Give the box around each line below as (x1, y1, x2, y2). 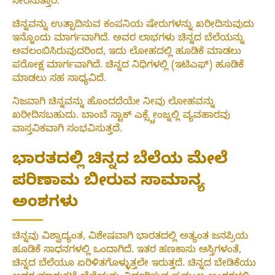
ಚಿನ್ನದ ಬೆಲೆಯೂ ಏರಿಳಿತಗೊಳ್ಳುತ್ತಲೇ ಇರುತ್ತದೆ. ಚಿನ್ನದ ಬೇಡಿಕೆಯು (12, 257, 256, 271)
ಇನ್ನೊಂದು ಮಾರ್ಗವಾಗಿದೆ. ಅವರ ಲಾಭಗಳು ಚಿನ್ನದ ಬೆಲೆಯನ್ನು (12, 33, 244, 47)
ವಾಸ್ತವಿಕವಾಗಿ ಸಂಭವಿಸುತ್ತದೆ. (12, 123, 122, 137)
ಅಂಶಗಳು (12, 193, 78, 215)
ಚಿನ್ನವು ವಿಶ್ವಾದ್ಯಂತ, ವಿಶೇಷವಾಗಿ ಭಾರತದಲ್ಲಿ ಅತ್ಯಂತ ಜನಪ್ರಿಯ (12, 230, 248, 244)
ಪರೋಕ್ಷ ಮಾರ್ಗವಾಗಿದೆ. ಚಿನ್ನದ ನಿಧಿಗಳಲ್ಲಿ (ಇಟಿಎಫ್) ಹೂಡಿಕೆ (12, 60, 244, 74)
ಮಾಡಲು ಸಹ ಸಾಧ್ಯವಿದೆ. (12, 73, 106, 87)
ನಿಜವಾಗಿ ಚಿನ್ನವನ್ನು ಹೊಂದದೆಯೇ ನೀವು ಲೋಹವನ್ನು (12, 96, 215, 110)
